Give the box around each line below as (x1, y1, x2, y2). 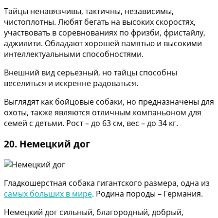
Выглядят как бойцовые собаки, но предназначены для (4, 96, 214, 108)
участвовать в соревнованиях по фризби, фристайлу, (4, 27, 205, 38)
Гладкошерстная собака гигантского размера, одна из (4, 177, 210, 188)
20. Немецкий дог (4, 137, 90, 150)
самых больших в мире (4, 188, 92, 199)
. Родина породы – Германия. (92, 188, 203, 199)
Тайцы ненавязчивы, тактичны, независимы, (4, 6, 174, 17)
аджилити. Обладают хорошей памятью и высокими (4, 38, 202, 49)
